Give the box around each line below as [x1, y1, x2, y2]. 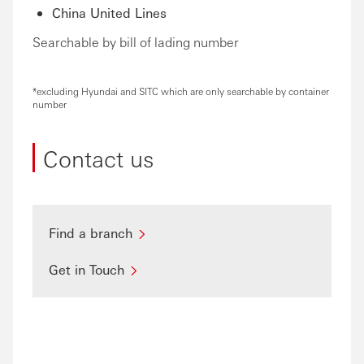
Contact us [43, 142, 154, 172]
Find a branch [49, 223, 132, 241]
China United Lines [52, 3, 167, 21]
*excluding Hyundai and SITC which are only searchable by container [32, 84, 329, 97]
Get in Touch [49, 260, 124, 278]
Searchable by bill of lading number [32, 32, 239, 50]
